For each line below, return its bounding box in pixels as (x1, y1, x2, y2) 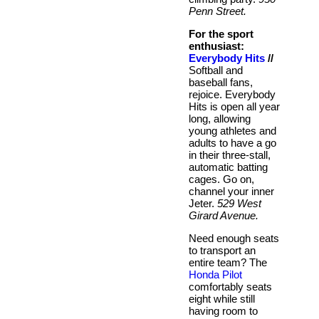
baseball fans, (189, 75, 253, 88)
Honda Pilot (189, 268, 242, 281)
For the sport (189, 27, 253, 40)
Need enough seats (189, 231, 279, 244)
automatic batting (189, 160, 268, 173)
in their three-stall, (189, 148, 271, 161)
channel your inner (189, 184, 274, 197)
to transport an (189, 244, 256, 256)
